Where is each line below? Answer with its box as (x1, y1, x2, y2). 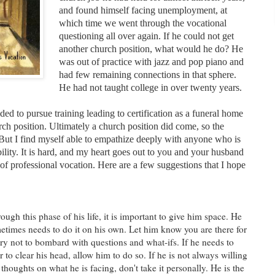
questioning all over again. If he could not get (59, 30, 234, 41)
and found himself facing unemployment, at (59, 4, 228, 15)
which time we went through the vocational (59, 17, 227, 28)
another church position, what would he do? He (59, 43, 244, 54)
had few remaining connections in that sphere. (59, 69, 237, 80)
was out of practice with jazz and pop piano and (59, 56, 244, 67)
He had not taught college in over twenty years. (59, 82, 242, 93)
